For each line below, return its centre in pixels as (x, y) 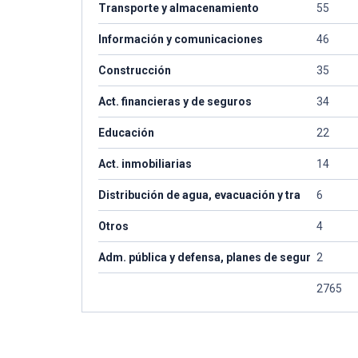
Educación (126, 133)
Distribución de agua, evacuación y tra (199, 195)
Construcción (135, 70)
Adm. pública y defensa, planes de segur (205, 257)
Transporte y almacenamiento (179, 8)
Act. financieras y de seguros (175, 101)
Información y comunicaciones (181, 39)
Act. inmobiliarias (145, 164)
